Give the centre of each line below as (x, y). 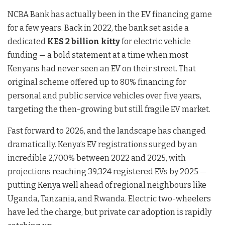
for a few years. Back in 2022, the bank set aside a (98, 28)
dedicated (27, 41)
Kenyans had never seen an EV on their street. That (102, 68)
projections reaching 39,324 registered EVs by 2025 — (107, 171)
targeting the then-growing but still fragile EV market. (109, 109)
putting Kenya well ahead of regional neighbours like (107, 185)
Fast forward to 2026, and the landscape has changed (107, 131)
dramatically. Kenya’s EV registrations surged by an (102, 144)
